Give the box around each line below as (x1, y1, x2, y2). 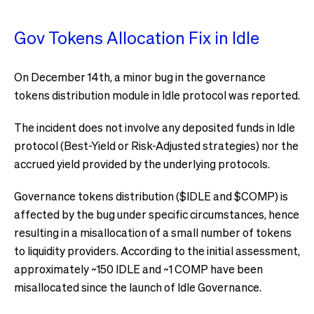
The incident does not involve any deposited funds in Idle (14, 120, 295, 135)
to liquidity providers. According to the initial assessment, (14, 243, 300, 258)
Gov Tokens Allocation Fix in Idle (14, 27, 259, 48)
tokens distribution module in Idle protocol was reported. (14, 88, 300, 102)
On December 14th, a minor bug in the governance (14, 69, 266, 84)
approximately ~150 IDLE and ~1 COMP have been (14, 261, 263, 276)
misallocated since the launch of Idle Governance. (14, 280, 261, 294)
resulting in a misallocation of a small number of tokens (14, 225, 292, 240)
